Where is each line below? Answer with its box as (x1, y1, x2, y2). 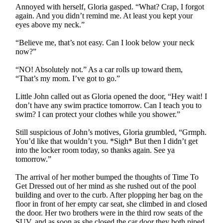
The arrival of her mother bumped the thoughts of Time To (15, 172, 199, 181)
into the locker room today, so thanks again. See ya (15, 145, 175, 154)
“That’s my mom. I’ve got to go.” (15, 74, 120, 83)
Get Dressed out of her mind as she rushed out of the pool (15, 181, 197, 190)
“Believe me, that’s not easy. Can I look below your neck (15, 38, 195, 47)
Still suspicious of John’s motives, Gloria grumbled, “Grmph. (15, 127, 207, 136)
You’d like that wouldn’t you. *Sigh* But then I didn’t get (15, 136, 198, 145)
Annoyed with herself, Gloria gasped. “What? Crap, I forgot (15, 2, 205, 11)
